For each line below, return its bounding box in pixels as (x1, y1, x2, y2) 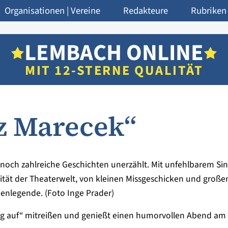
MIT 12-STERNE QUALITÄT (25, 61, 203, 80)
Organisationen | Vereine (5, 4, 100, 17)
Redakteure (123, 4, 168, 17)
